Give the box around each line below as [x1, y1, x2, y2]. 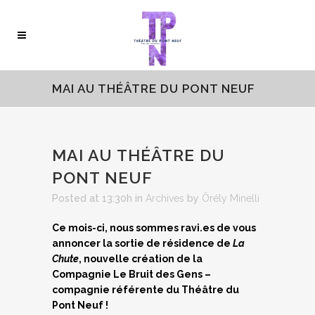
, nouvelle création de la [79, 253, 202, 264]
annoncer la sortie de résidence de [52, 238, 233, 249]
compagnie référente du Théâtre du [52, 284, 239, 295]
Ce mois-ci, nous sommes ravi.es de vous [52, 222, 256, 233]
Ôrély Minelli [202, 193, 259, 204]
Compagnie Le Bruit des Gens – [52, 269, 211, 280]
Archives [146, 193, 184, 204]
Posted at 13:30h [52, 193, 132, 204]
